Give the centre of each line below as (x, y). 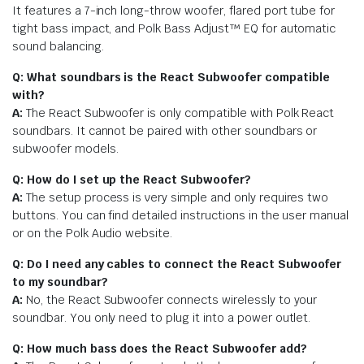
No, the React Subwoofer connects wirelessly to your (170, 299)
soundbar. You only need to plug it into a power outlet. (162, 317)
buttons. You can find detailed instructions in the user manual (181, 215)
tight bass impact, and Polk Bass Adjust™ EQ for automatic (174, 28)
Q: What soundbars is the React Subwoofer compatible (171, 77)
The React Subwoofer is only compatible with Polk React (178, 113)
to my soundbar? (60, 282)
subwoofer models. (65, 148)
